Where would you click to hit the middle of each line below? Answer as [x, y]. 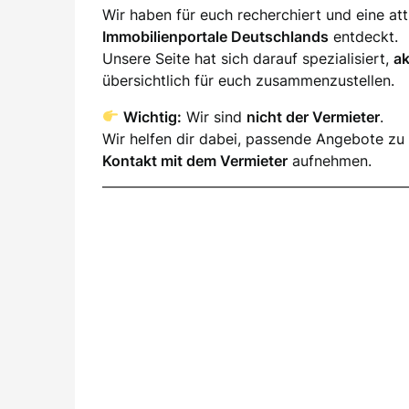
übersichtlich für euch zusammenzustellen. [248, 80]
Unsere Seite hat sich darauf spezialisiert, [248, 58]
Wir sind [215, 116]
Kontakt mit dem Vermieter [195, 160]
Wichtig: [153, 116]
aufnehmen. [330, 160]
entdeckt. [363, 36]
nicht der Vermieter [314, 116]
